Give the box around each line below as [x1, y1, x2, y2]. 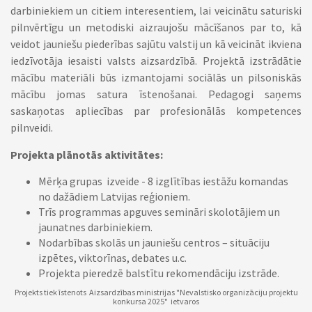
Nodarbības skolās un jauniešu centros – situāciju [38, 235, 270, 249]
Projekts [14, 287, 44, 297]
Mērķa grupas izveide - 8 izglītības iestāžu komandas [38, 174, 288, 188]
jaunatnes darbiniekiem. [38, 220, 153, 234]
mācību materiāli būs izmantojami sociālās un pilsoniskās [10, 70, 302, 84]
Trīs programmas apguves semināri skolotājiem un [38, 205, 280, 219]
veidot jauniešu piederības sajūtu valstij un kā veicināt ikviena [10, 37, 302, 51]
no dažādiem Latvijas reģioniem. [38, 189, 190, 203]
